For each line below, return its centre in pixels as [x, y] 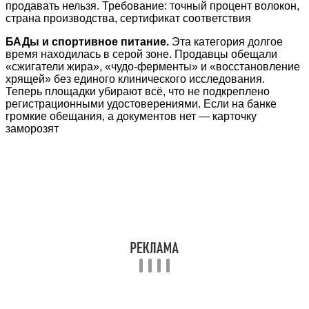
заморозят [32, 128]
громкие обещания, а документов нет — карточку [131, 116]
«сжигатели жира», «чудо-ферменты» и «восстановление [153, 66]
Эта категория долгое [226, 41]
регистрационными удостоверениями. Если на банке [141, 103]
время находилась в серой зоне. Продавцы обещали [141, 54]
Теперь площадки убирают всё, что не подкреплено [138, 91]
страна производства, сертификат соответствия [128, 18]
